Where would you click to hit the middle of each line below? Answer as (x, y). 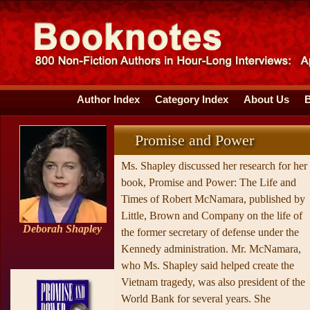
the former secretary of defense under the (210, 232)
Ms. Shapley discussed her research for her (214, 166)
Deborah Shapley (62, 229)
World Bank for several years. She (196, 299)
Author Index (108, 100)
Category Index (192, 100)
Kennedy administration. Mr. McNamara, (211, 249)
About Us (266, 100)
